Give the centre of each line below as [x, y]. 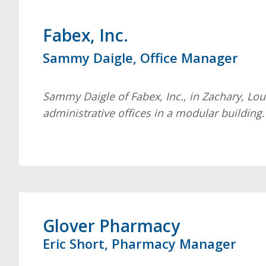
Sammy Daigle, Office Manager [140, 57]
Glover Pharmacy [111, 225]
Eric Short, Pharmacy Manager [140, 243]
